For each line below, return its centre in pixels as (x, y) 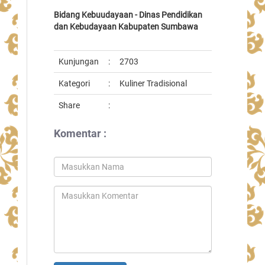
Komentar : (80, 133)
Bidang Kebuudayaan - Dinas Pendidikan (128, 15)
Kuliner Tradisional (153, 83)
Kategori (74, 83)
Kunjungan (79, 62)
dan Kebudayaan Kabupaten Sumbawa (126, 27)
